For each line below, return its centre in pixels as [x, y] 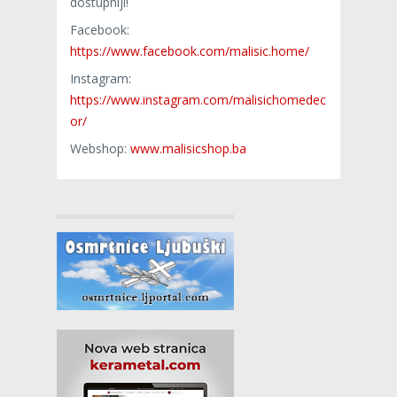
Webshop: [100, 148]
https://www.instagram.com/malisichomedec [198, 99]
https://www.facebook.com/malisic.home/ [190, 51]
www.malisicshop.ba [188, 148]
